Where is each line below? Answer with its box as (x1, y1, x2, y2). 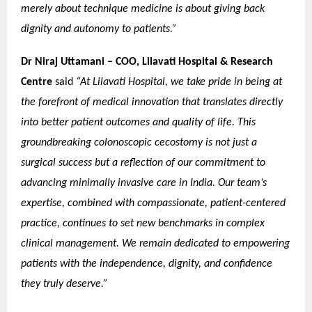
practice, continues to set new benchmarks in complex (21, 218, 265, 229)
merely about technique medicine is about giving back (21, 3, 265, 15)
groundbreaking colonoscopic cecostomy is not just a (21, 137, 257, 148)
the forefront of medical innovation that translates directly (21, 97, 283, 108)
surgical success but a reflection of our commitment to (21, 157, 265, 169)
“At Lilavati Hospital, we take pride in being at (76, 77, 282, 88)
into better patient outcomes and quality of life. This (21, 117, 256, 128)
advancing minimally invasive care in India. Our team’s (21, 178, 267, 189)
